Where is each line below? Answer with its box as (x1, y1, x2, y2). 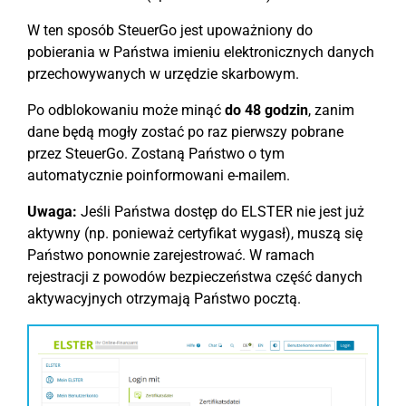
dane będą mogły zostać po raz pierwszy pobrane (27, 122, 343, 140)
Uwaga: (27, 202, 81, 220)
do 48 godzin (225, 101, 308, 119)
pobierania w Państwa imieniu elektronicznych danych (27, 43, 374, 61)
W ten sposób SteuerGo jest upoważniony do (27, 21, 313, 39)
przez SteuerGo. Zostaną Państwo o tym (27, 144, 285, 162)
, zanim (308, 101, 354, 119)
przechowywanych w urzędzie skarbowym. (27, 64, 299, 82)
